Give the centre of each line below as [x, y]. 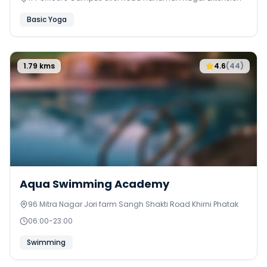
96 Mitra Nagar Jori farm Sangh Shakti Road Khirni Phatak [133, 204]
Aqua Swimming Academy [94, 184]
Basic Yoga [47, 19]
